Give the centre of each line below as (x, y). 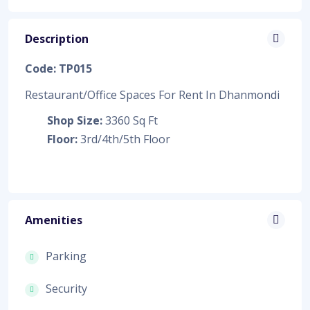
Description (57, 39)
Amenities (54, 220)
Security (66, 289)
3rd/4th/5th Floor (124, 139)
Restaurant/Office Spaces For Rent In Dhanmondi (152, 95)
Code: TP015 (58, 69)
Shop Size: (75, 121)
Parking (66, 256)
